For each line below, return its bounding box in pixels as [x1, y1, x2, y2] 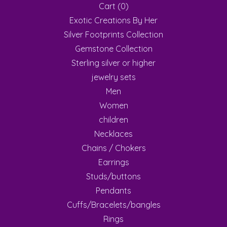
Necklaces [94, 129, 133, 139]
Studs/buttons [86, 171, 141, 181]
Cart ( [98, 1, 121, 11]
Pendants [96, 185, 131, 196]
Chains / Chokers [81, 143, 146, 153]
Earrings [98, 157, 129, 167]
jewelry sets [91, 72, 136, 82]
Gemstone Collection [74, 44, 153, 54]
